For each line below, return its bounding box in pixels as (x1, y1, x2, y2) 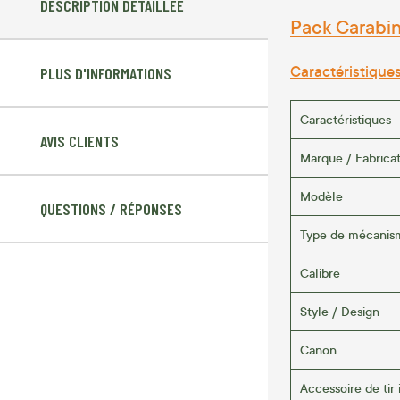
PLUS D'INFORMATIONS (40, 63, 171, 84)
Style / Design (300, 302, 379, 320)
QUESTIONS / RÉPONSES (40, 199, 182, 220)
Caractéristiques (300, 110, 391, 128)
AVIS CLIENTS (40, 131, 119, 152)
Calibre (300, 263, 340, 281)
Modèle (300, 187, 343, 204)
